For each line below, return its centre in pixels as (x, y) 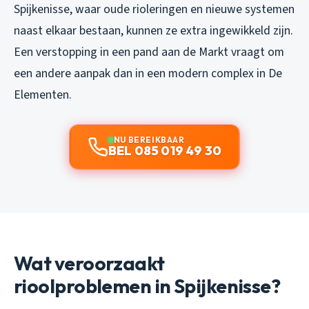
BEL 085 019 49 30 (165, 150)
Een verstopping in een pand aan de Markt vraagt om (149, 52)
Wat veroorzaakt (89, 263)
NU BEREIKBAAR (149, 139)
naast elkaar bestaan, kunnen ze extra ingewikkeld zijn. (153, 30)
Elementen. (43, 94)
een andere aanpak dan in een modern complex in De (148, 73)
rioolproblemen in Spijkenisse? (147, 286)
